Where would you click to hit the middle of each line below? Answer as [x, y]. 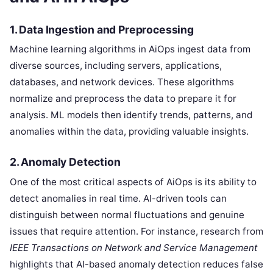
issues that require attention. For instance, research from [136, 231]
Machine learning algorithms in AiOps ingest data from [130, 49]
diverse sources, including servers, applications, [116, 66]
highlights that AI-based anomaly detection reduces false [136, 264]
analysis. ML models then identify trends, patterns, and [131, 115]
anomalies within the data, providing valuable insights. [129, 132]
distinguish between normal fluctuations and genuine [127, 214]
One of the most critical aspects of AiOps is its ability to [133, 182]
